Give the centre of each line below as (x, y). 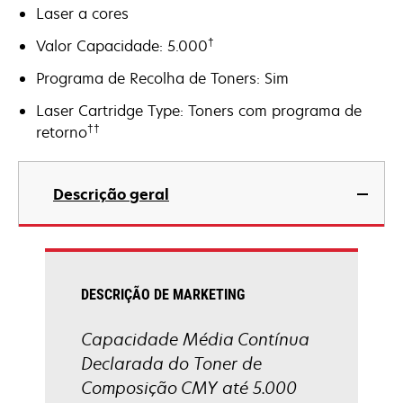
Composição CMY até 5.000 (189, 388)
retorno (62, 132)
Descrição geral (111, 194)
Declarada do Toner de (171, 363)
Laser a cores (82, 13)
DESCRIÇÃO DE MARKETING (163, 295)
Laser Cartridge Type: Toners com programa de (199, 111)
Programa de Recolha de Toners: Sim (162, 78)
